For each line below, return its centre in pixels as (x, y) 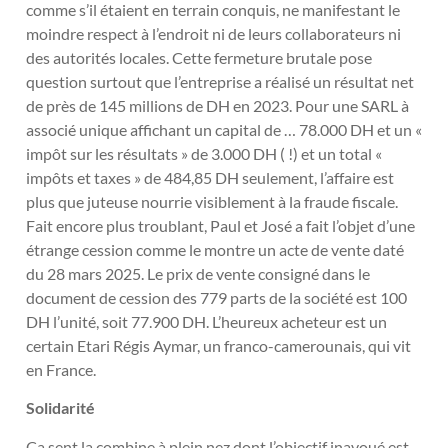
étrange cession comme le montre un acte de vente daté (215, 250)
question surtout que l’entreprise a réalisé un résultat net (220, 82)
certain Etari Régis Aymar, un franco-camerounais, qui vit (218, 346)
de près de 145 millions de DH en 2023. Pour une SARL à (217, 106)
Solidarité (60, 408)
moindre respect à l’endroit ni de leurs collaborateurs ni (213, 34)
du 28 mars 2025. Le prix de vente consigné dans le (198, 274)
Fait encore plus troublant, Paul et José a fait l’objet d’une (220, 226)
